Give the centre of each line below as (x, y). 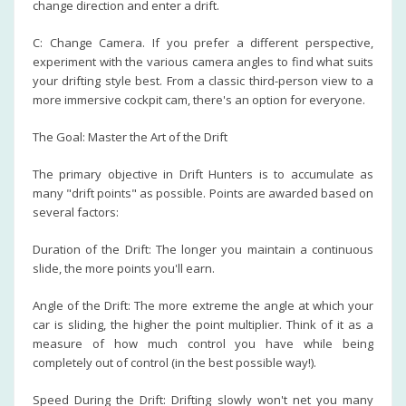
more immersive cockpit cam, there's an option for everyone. (199, 100)
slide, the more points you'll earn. (124, 268)
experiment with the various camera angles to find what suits (203, 62)
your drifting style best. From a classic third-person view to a (203, 81)
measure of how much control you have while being (203, 343)
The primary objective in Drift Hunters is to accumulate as (203, 174)
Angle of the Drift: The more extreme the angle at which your (203, 305)
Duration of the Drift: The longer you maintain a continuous (203, 249)
